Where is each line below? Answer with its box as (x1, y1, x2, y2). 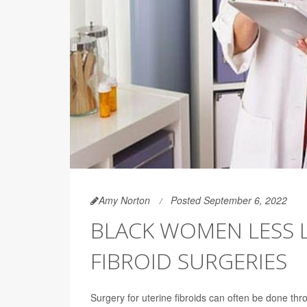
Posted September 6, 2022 (171, 193, 287, 207)
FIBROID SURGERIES (90, 245, 287, 275)
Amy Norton (99, 193, 150, 207)
